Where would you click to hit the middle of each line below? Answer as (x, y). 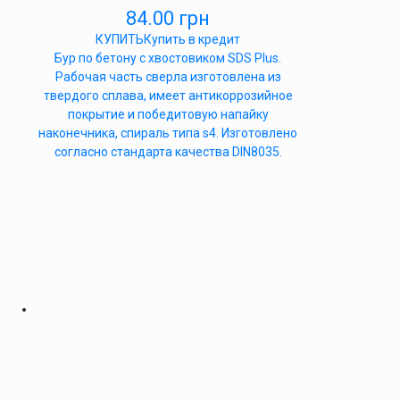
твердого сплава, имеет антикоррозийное (168, 96)
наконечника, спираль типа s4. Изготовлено (168, 133)
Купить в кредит (192, 39)
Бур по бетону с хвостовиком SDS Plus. (168, 58)
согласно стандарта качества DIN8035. (168, 152)
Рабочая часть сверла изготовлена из (168, 77)
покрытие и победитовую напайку (168, 114)
